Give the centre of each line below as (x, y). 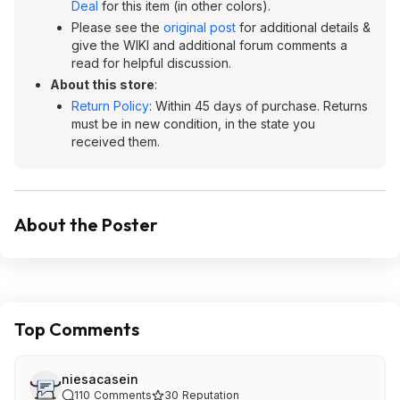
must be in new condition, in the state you (193, 124)
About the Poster (86, 225)
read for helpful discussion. (151, 63)
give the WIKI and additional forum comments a (209, 45)
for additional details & (303, 27)
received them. (117, 142)
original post (200, 27)
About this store (102, 84)
